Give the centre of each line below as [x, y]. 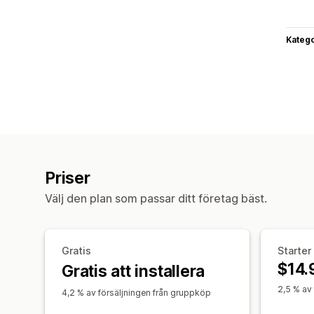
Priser [68, 178]
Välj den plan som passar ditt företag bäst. [156, 198]
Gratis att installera [134, 271]
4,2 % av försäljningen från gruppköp [136, 292]
